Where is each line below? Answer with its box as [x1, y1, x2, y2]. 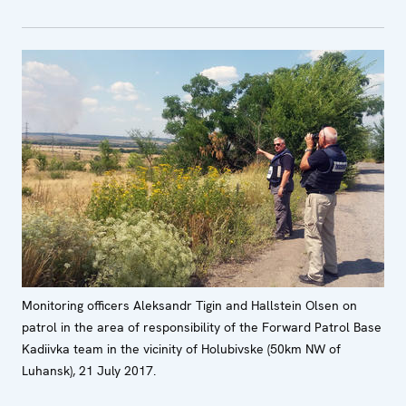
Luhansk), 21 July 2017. [22, 362, 156, 379]
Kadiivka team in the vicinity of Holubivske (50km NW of [22, 340, 341, 357]
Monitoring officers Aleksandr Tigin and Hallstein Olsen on [22, 296, 357, 314]
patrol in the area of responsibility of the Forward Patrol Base [22, 318, 382, 335]
